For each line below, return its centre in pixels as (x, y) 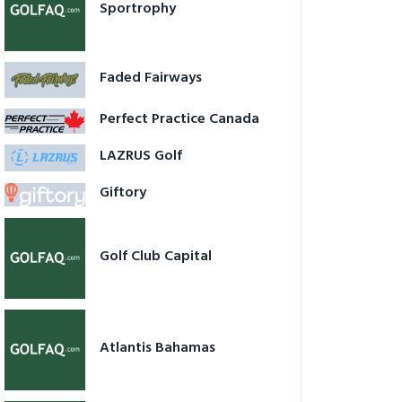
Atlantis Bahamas (157, 348)
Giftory (123, 192)
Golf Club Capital (156, 256)
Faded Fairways (151, 78)
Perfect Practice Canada (179, 119)
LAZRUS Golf (141, 156)
